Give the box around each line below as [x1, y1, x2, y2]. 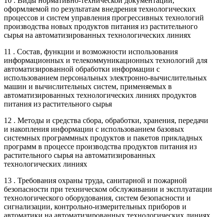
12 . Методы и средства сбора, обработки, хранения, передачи [4, 116, 208, 124]
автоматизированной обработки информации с [4, 64, 160, 73]
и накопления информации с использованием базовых [4, 124, 184, 133]
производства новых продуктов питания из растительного [4, 22, 198, 31]
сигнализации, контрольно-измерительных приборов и [4, 202, 186, 211]
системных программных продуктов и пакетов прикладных [4, 133, 202, 142]
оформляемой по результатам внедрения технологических [4, 4, 196, 13]
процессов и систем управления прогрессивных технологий [4, 13, 204, 22]
